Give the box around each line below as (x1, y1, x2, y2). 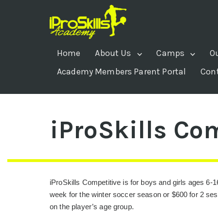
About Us (95, 47, 131, 58)
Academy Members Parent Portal (56, 66, 186, 77)
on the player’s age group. (50, 202, 134, 211)
